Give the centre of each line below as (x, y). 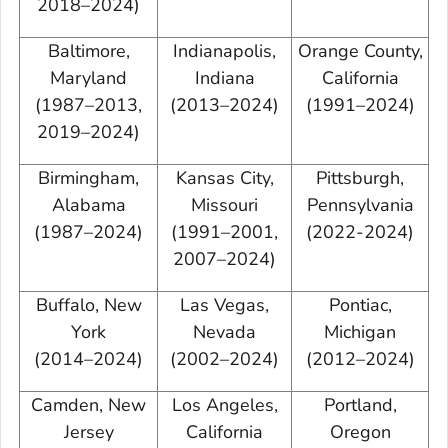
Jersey (88, 431)
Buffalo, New (88, 304)
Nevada (224, 331)
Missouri (224, 204)
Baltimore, (88, 50)
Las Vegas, (224, 304)
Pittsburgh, (360, 177)
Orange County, (360, 50)
